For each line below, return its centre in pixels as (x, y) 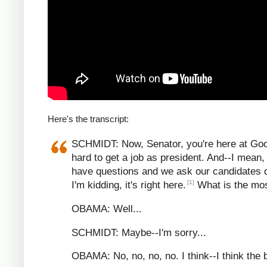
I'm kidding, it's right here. (129, 185)
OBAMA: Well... (107, 209)
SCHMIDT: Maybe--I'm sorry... (139, 232)
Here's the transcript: (88, 119)
